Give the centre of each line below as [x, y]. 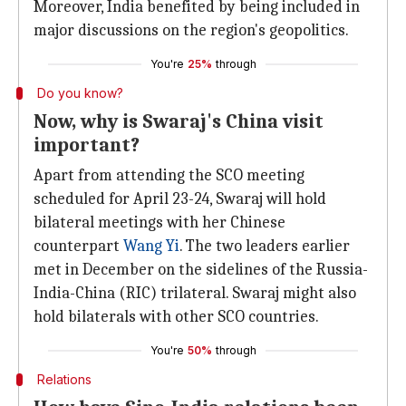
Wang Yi [151, 246]
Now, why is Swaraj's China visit [179, 121]
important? [87, 145]
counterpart [78, 246]
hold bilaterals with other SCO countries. [176, 317]
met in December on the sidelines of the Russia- [201, 270]
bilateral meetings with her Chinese [159, 222]
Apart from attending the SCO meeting [169, 175]
